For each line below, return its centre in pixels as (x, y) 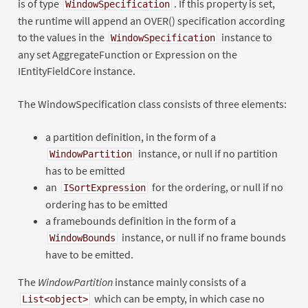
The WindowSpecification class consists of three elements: (152, 103)
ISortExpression (104, 187)
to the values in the (62, 37)
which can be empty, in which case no (178, 298)
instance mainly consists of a (179, 282)
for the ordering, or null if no (216, 187)
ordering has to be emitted (106, 204)
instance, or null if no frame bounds (202, 237)
